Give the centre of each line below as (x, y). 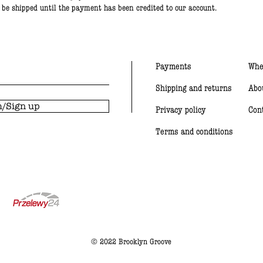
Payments (173, 66)
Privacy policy (181, 109)
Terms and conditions (194, 131)
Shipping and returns (194, 88)
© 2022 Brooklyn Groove (131, 242)
